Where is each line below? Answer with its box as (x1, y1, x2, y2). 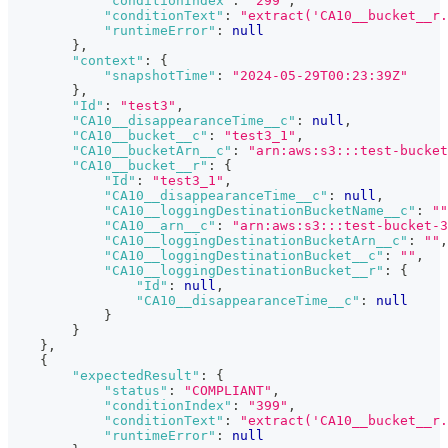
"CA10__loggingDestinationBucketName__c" (104, 203, 416, 219)
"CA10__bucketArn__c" (72, 143, 232, 159)
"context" (72, 53, 144, 69)
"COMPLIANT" (184, 383, 272, 399)
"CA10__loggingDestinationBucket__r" (104, 263, 384, 279)
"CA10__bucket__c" (72, 128, 208, 144)
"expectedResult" (72, 368, 200, 384)
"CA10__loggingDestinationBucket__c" (104, 248, 384, 264)
